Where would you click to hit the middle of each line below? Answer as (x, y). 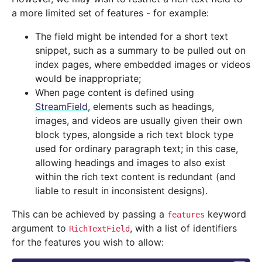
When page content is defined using (115, 93)
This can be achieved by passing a (89, 214)
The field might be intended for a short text (132, 37)
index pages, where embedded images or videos (143, 65)
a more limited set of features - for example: (110, 13)
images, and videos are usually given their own (139, 121)
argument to (40, 228)
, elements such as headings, (151, 107)
